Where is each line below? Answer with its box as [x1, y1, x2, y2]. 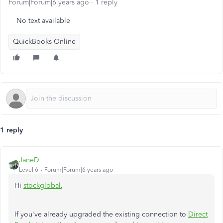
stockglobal [23, 181, 61, 190]
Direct [188, 210, 208, 219]
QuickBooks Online [13, 37, 76, 46]
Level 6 [19, 166, 38, 173]
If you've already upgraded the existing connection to [14, 210, 188, 219]
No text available [16, 16, 70, 25]
